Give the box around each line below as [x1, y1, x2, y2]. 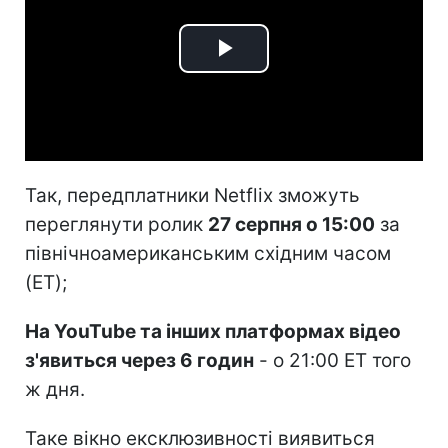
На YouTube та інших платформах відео [25, 319, 401, 343]
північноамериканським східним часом [25, 241, 391, 265]
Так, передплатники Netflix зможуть [25, 183, 360, 207]
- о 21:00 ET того [254, 348, 411, 372]
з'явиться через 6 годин [25, 348, 254, 372]
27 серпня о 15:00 [208, 212, 375, 236]
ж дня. [25, 377, 85, 401]
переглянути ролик [25, 212, 208, 236]
